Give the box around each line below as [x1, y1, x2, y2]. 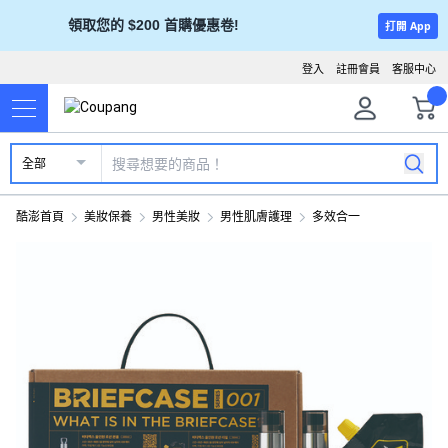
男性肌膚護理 [220, 210, 292, 224]
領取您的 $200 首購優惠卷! [67, 17, 239, 33]
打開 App [384, 18, 431, 33]
